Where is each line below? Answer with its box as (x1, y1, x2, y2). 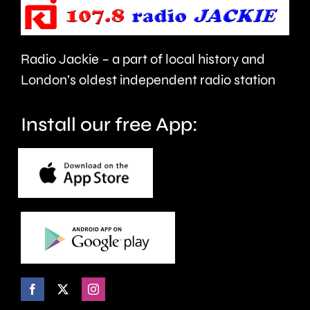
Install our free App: (20, 112, 198, 136)
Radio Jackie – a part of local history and (20, 50, 265, 68)
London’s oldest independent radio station (20, 71, 275, 89)
